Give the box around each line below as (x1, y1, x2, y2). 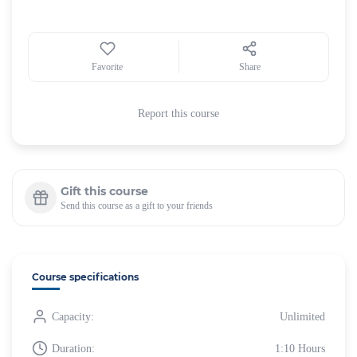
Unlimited (280, 310, 325, 323)
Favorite (92, 61, 124, 73)
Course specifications (32, 271, 139, 283)
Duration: (52, 342, 95, 355)
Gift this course (61, 183, 148, 198)
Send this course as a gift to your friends (61, 199, 213, 211)
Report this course (138, 108, 219, 120)
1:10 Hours (275, 342, 325, 355)
